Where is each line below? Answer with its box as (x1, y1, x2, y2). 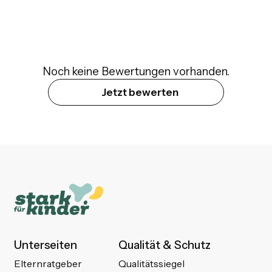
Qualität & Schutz (118, 238, 211, 253)
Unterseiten (13, 238, 77, 253)
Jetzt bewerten (101, 86, 179, 99)
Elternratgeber (13, 257, 82, 270)
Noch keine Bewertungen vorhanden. (42, 64, 229, 79)
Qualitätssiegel (118, 257, 185, 270)
